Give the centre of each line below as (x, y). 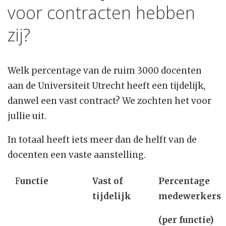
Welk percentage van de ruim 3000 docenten (105, 71)
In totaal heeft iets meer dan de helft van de (102, 140)
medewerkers (190, 196)
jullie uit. (27, 116)
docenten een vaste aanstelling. (77, 155)
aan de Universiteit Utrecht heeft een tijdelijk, (106, 86)
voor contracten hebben (101, 13)
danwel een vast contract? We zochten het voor (109, 101)
